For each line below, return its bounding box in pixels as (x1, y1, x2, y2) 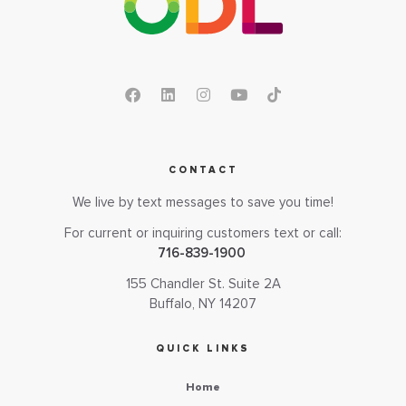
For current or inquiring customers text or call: (64, 226, 342, 240)
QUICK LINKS (156, 343, 250, 354)
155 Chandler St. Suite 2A (125, 277, 281, 292)
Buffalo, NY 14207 (150, 297, 256, 312)
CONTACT (168, 164, 238, 175)
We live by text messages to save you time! (72, 195, 333, 209)
